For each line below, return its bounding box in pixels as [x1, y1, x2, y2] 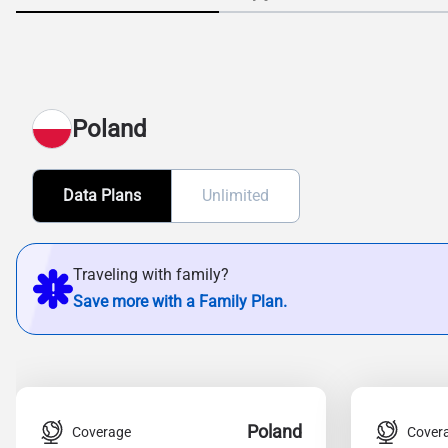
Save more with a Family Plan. [73, 292, 287, 311]
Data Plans [63, 186, 141, 205]
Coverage [72, 423, 131, 440]
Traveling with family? [73, 265, 229, 284]
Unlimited [202, 186, 269, 205]
